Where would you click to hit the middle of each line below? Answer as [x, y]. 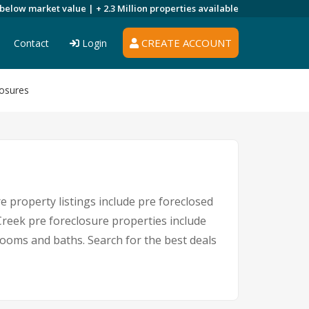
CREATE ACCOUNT [185, 43]
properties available [194, 8]
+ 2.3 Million [123, 8]
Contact [31, 43]
